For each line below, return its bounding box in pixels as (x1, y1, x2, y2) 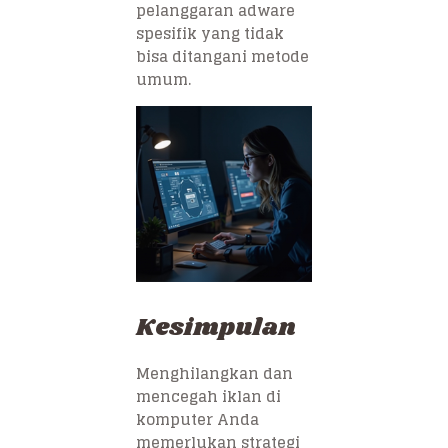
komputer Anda (136, 406, 259, 434)
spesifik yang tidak (136, 20, 284, 48)
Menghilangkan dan (136, 360, 293, 388)
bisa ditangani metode (136, 43, 309, 71)
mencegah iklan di (136, 383, 281, 411)
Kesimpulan (136, 310, 296, 346)
